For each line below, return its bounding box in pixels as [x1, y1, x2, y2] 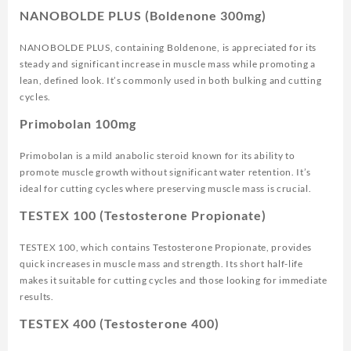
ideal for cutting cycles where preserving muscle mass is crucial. [20, 183, 312, 195]
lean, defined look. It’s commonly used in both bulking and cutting [20, 74, 322, 87]
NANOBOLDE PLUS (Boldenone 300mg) [20, 8, 266, 24]
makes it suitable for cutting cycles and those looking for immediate [20, 274, 327, 287]
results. [20, 291, 54, 303]
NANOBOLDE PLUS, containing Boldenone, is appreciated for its [20, 42, 317, 54]
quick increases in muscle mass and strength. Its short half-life [20, 258, 303, 270]
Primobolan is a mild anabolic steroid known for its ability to [20, 150, 295, 162]
